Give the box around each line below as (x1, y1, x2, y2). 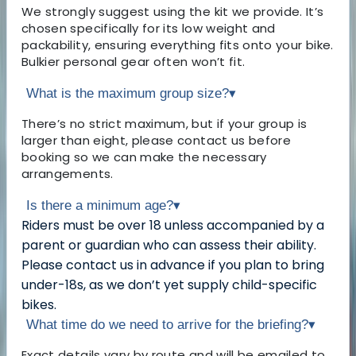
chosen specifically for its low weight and (21, 20, 276, 37)
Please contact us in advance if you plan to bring (21, 256, 324, 275)
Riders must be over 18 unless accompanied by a (21, 216, 324, 235)
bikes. (21, 296, 56, 315)
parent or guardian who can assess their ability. (21, 236, 316, 255)
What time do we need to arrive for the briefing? (26, 317, 308, 333)
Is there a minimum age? (26, 198, 173, 214)
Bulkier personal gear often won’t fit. (21, 53, 246, 71)
